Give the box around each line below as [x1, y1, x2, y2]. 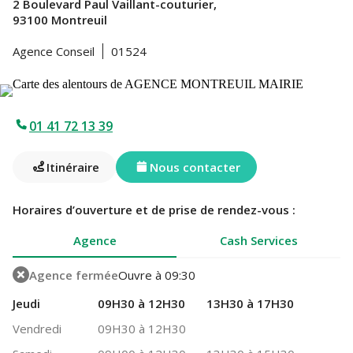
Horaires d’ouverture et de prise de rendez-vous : [13, 202, 295, 217]
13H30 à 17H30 [206, 295, 294, 311]
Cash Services [219, 232, 298, 248]
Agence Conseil [13, 43, 95, 59]
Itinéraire [46, 158, 99, 175]
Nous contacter [150, 158, 240, 175]
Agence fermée [29, 266, 118, 283]
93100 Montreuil [13, 12, 107, 28]
